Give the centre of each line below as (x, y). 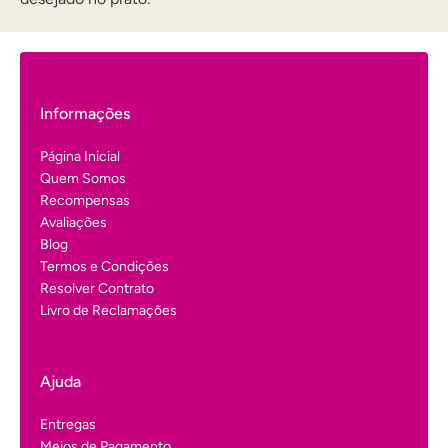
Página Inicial (80, 156)
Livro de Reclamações (108, 310)
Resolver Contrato (97, 288)
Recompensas (85, 200)
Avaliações (73, 222)
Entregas (68, 424)
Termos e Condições (104, 266)
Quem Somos (83, 178)
